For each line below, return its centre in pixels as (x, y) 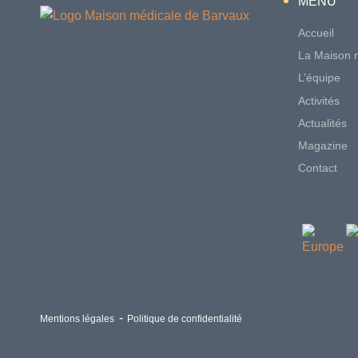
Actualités (322, 123)
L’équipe (319, 78)
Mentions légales (77, 318)
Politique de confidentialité (185, 318)
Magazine (323, 146)
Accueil (316, 33)
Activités (319, 100)
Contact (318, 168)
